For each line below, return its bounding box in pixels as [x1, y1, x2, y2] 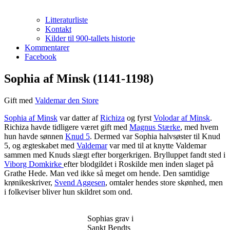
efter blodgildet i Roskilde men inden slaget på [64, 159, 214, 168]
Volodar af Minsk [154, 113, 210, 122]
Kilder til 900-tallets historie [45, 34, 135, 43]
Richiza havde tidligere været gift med [4, 122, 129, 131]
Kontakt [45, 25, 71, 33]
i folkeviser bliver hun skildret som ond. [4, 187, 132, 196]
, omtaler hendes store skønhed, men [105, 178, 223, 187]
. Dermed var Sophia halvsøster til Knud [90, 131, 220, 141]
